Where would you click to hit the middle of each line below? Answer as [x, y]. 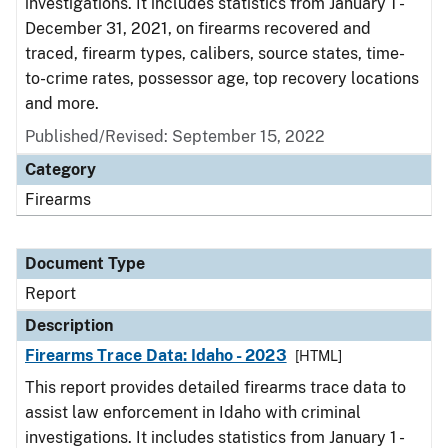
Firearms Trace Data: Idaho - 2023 [156, 355]
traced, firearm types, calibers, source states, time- [215, 53]
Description [69, 325]
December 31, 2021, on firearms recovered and [198, 28]
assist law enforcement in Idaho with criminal [193, 412]
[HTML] [318, 356]
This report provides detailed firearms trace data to [215, 387]
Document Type [85, 263]
